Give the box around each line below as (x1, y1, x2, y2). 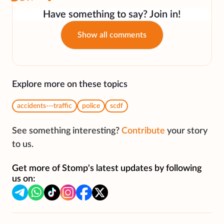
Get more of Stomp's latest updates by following (12, 164, 201, 173)
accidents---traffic (17, 102, 72, 110)
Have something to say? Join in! (43, 9, 181, 20)
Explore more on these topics (12, 80, 127, 89)
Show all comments (77, 31, 146, 39)
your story (167, 126, 207, 136)
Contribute (121, 126, 165, 136)
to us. (12, 140, 33, 149)
